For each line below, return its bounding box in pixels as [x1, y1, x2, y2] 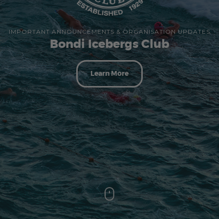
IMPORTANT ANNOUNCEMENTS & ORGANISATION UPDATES [9, 28, 210, 36]
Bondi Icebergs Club [50, 37, 169, 52]
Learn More [90, 69, 129, 78]
